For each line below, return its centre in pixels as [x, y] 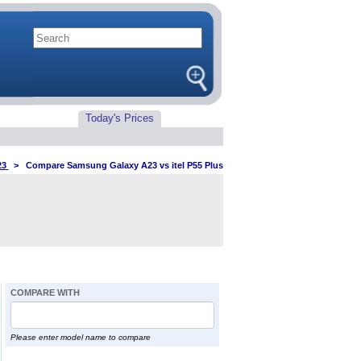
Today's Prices [120, 118]
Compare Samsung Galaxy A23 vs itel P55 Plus [124, 165]
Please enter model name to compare [80, 337]
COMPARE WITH [45, 293]
